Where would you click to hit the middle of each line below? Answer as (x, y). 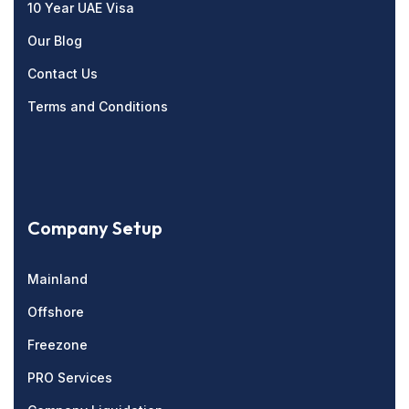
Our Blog (55, 41)
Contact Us (63, 73)
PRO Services (70, 378)
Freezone (58, 345)
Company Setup (95, 228)
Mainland (58, 279)
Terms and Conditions (98, 106)
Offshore (56, 312)
